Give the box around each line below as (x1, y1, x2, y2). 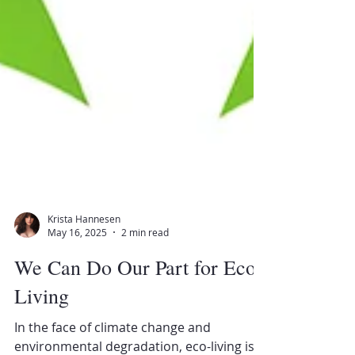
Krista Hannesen (48, 251, 120, 265)
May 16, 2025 (48, 265, 107, 278)
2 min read (121, 265, 169, 278)
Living (14, 322, 69, 349)
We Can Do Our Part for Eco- (14, 293, 263, 320)
